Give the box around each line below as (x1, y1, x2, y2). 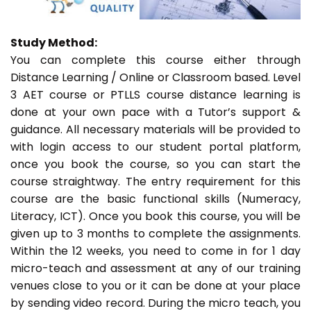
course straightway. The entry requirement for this (10, 174, 301, 190)
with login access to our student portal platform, (10, 139, 301, 155)
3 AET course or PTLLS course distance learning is (10, 87, 301, 103)
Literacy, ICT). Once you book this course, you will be (10, 208, 301, 225)
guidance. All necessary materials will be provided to (10, 121, 301, 138)
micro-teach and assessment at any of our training (10, 260, 301, 277)
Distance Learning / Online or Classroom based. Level (10, 69, 301, 86)
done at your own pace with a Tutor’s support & (10, 104, 301, 121)
